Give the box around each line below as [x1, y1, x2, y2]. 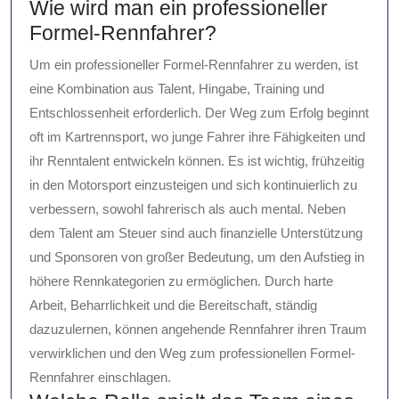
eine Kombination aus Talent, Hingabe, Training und [29, 81, 324, 97]
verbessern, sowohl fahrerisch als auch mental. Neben [29, 201, 346, 217]
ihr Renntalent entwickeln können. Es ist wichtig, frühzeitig [29, 153, 364, 169]
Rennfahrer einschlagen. [29, 370, 171, 386]
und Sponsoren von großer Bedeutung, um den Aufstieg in [29, 249, 364, 265]
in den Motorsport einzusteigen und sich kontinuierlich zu [29, 177, 357, 193]
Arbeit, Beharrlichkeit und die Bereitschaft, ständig [29, 297, 317, 313]
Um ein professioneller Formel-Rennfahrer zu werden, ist [29, 57, 358, 73]
